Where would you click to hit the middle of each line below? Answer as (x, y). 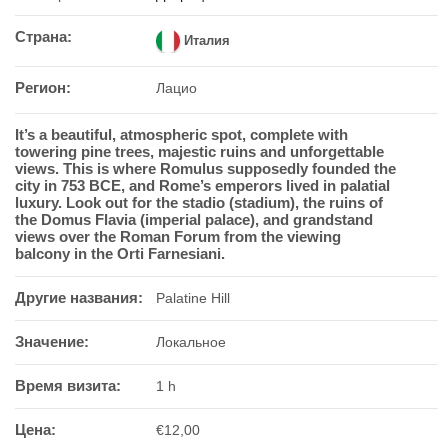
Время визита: (68, 385)
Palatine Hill (193, 297)
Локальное (191, 341)
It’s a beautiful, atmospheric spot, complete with (181, 134)
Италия (206, 41)
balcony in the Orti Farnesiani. (120, 253)
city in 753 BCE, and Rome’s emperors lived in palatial (202, 185)
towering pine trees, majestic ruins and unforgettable (199, 151)
